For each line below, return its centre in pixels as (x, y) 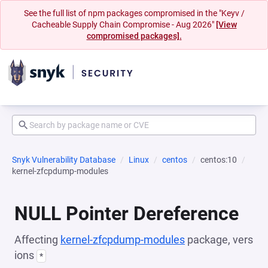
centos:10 (219, 160)
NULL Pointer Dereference (127, 214)
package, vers (219, 240)
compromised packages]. (134, 36)
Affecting (37, 240)
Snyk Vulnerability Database (64, 160)
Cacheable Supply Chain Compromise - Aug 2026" (124, 25)
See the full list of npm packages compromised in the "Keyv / (134, 13)
